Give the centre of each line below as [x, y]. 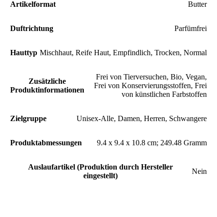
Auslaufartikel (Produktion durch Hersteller [101, 167]
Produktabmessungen [46, 143]
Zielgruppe [28, 118]
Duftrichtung [32, 28]
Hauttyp [24, 53]
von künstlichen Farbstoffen [164, 94]
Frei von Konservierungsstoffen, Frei [150, 85]
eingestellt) [101, 176]
